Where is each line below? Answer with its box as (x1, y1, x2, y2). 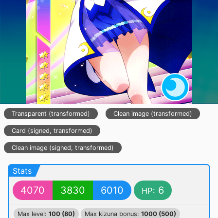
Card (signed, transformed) (12, 127, 92, 134)
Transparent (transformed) (12, 110, 90, 117)
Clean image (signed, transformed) (12, 144, 114, 151)
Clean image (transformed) (113, 110, 192, 117)
